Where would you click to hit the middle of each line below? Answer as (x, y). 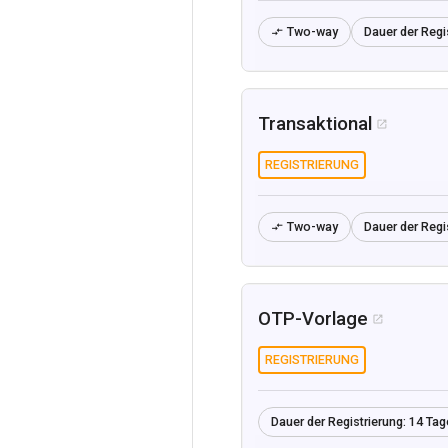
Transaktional (315, 123)
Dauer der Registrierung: (338, 421)
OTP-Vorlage (313, 318)
